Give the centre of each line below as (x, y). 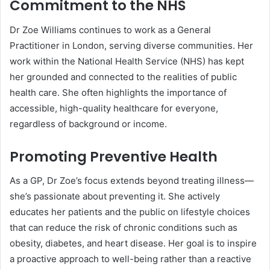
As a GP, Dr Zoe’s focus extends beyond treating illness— (132, 181)
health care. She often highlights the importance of (118, 92)
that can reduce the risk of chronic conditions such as (124, 228)
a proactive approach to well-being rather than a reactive (130, 259)
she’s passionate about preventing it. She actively (115, 196)
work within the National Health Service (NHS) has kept (127, 61)
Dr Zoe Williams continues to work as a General (110, 30)
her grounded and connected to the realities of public (123, 77)
